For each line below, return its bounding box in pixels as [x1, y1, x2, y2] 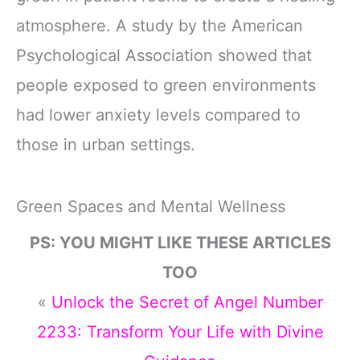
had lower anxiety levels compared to [16, 104, 301, 125]
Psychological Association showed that [16, 45, 312, 65]
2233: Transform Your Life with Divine [36, 321, 324, 342]
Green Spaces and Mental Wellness [16, 196, 285, 216]
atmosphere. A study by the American [16, 15, 303, 35]
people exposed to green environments [16, 75, 316, 95]
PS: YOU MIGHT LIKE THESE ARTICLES [29, 232, 331, 252]
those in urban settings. [16, 134, 195, 154]
